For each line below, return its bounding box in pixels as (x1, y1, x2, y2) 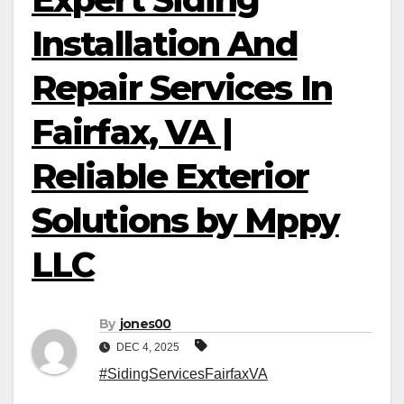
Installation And (32, 23, 298, 65)
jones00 (119, 316, 171, 333)
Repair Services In (32, 67, 332, 109)
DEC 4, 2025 (114, 341, 182, 354)
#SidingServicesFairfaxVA (99, 366, 268, 382)
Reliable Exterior (32, 155, 308, 197)
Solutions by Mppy (32, 199, 339, 242)
